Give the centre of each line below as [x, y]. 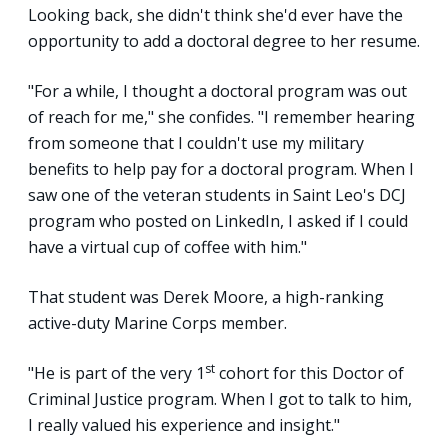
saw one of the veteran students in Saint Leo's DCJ [217, 194]
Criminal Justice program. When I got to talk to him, [220, 398]
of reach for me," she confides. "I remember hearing [221, 116]
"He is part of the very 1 [116, 372]
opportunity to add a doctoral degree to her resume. [224, 40]
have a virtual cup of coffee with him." [167, 246]
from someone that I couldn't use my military [196, 142]
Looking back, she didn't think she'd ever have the [215, 14]
